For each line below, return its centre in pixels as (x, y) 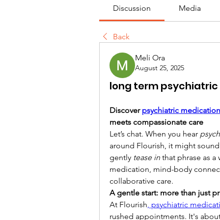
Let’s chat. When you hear (155, 134)
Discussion (132, 8)
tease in (147, 157)
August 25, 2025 (160, 68)
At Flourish (128, 205)
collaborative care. (141, 181)
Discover (126, 110)
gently (121, 157)
